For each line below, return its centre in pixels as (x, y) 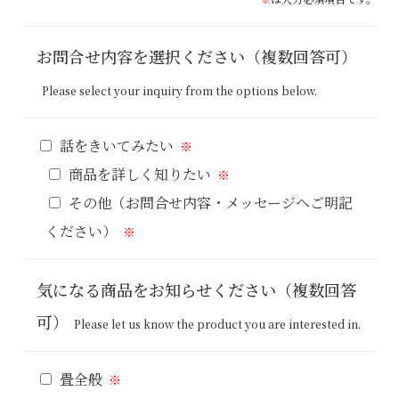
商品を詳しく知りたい (139, 175)
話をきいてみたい (116, 146)
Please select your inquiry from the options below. (179, 91)
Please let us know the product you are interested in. (217, 324)
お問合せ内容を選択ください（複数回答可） (196, 57)
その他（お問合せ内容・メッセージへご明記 (210, 203)
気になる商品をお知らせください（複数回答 (196, 290)
